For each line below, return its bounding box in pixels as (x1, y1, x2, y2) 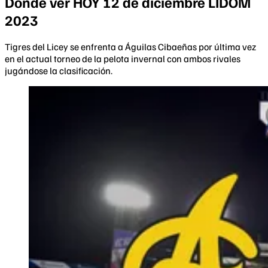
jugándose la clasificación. (5, 64, 112, 77)
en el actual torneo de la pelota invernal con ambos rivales (5, 52, 240, 65)
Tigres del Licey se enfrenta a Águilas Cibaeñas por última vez (5, 40, 256, 53)
